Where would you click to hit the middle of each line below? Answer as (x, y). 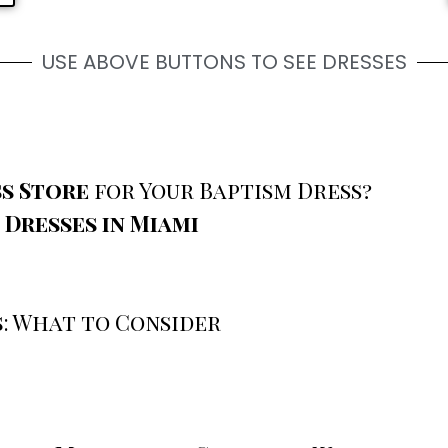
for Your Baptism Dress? (230, 190)
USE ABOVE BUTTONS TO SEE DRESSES (224, 62)
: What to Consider (112, 322)
